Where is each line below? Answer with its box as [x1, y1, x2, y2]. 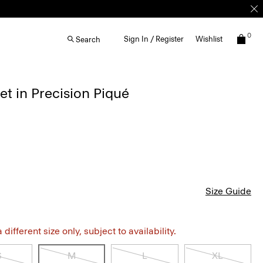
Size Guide [205, 186, 251, 197]
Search [76, 35, 100, 44]
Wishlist [195, 35, 222, 43]
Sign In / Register [124, 35, 184, 43]
